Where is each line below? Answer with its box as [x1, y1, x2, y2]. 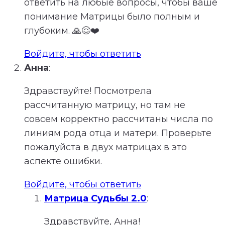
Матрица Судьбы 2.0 [44, 193, 147, 204]
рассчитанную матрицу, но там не [24, 99, 185, 111]
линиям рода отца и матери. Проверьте [24, 128, 211, 139]
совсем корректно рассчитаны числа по [24, 114, 213, 125]
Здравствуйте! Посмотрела [24, 85, 152, 97]
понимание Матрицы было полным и [24, 11, 200, 23]
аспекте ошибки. [24, 156, 102, 167]
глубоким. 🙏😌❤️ [24, 25, 99, 37]
